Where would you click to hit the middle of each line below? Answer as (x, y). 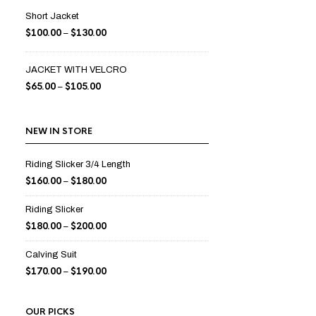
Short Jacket (52, 16)
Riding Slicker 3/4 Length (78, 164)
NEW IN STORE (59, 131)
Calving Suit (51, 255)
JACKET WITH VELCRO (76, 70)
